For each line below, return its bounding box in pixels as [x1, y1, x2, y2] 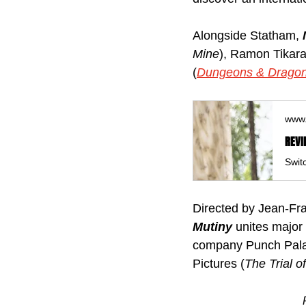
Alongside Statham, [193, 28, 303, 42]
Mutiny [193, 219, 236, 234]
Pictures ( [193, 256, 245, 270]
